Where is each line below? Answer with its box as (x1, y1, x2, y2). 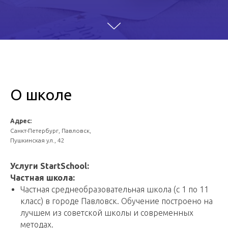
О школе (10, 86, 72, 103)
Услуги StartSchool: (10, 161, 89, 170)
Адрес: (10, 118, 32, 124)
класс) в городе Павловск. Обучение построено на (20, 196, 213, 206)
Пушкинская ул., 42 (10, 137, 65, 144)
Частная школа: (10, 173, 75, 182)
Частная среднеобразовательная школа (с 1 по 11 (20, 185, 209, 194)
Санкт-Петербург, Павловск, (10, 127, 91, 134)
